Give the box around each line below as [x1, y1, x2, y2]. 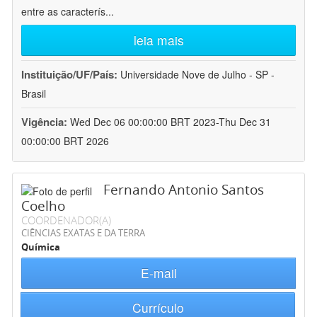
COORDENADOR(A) [21, 213, 111, 228]
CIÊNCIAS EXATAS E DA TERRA [21, 226, 145, 240]
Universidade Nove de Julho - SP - [120, 67, 275, 82]
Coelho [21, 197, 65, 216]
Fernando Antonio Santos [103, 180, 264, 200]
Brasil [21, 86, 46, 101]
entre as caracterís [21, 4, 105, 19]
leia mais [133, 31, 184, 50]
